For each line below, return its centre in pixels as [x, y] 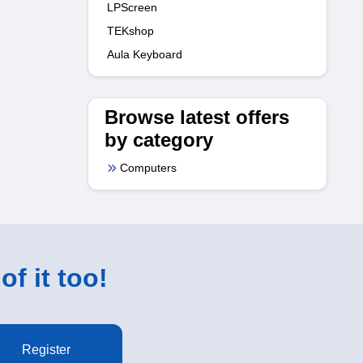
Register [46, 349]
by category [159, 139]
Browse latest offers [197, 117]
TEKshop [130, 30]
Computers [148, 167]
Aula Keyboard [145, 54]
